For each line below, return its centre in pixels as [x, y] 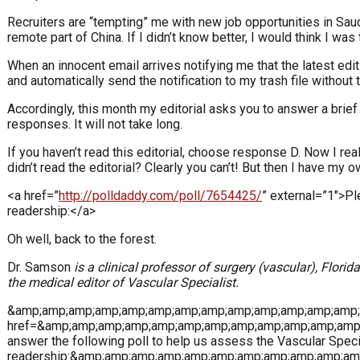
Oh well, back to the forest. [82, 239]
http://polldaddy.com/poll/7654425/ [160, 195]
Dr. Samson [39, 267]
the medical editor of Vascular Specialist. [123, 282]
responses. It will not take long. [95, 124]
